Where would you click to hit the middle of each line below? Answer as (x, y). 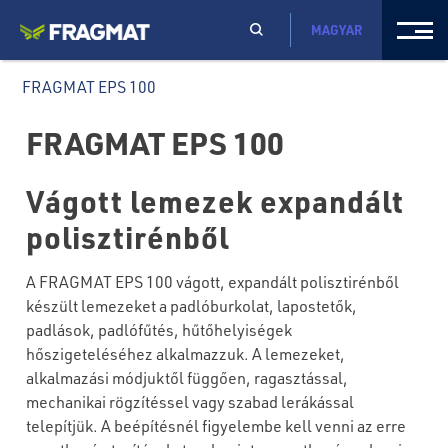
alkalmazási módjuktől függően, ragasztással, (187, 377)
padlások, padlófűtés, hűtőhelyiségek (159, 329)
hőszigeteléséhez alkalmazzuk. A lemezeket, (186, 353)
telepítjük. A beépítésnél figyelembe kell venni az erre (216, 425)
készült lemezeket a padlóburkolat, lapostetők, (192, 305)
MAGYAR (336, 29)
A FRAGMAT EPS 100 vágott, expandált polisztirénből (213, 281)
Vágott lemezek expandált (215, 200)
